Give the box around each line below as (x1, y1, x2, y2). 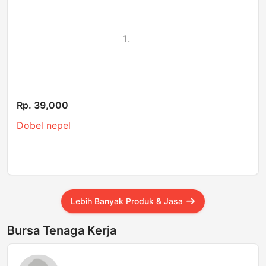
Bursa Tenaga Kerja (7, 223, 116, 238)
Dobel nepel (17, 119, 71, 132)
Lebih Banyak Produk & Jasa (70, 196, 185, 207)
